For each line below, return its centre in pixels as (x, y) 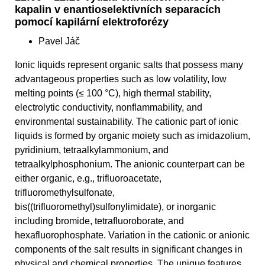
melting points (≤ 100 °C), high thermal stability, (113, 93)
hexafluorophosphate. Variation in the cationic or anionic (132, 235)
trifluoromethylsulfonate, (65, 193)
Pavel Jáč (59, 41)
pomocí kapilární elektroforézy (92, 22)
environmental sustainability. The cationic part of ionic (127, 122)
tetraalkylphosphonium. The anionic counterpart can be (130, 164)
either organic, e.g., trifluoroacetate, (88, 179)
